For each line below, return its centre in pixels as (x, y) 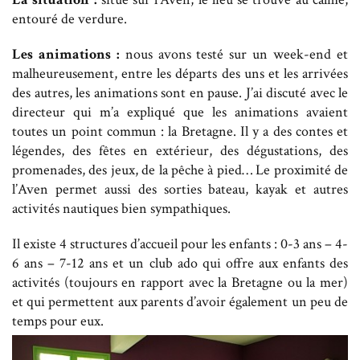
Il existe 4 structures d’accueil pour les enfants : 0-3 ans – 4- (180, 243)
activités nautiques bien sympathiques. (121, 208)
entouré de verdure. (70, 18)
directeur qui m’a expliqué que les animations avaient (180, 112)
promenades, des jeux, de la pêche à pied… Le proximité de (180, 170)
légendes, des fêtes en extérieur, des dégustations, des (180, 150)
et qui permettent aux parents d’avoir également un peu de (180, 301)
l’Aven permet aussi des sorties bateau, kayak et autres (180, 189)
